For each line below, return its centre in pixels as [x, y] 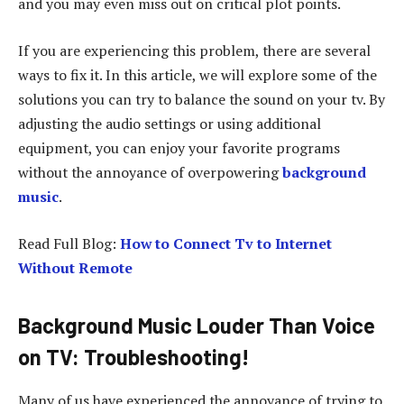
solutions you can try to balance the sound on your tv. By [202, 99]
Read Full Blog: [69, 243]
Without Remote [75, 267]
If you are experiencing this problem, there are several [194, 50]
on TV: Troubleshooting [130, 356]
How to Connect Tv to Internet [226, 243]
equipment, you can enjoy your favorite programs [179, 147]
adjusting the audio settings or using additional [170, 123]
